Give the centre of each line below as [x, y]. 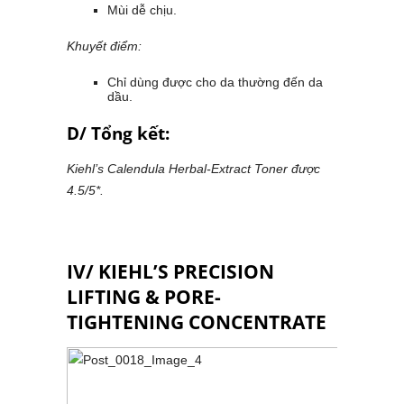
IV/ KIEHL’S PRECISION [170, 272]
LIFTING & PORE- [144, 297]
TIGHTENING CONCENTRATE [197, 322]
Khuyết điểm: [104, 46]
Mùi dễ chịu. [142, 10]
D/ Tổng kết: [118, 134]
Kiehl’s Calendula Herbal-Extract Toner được [193, 169]
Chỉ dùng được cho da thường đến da [215, 83]
